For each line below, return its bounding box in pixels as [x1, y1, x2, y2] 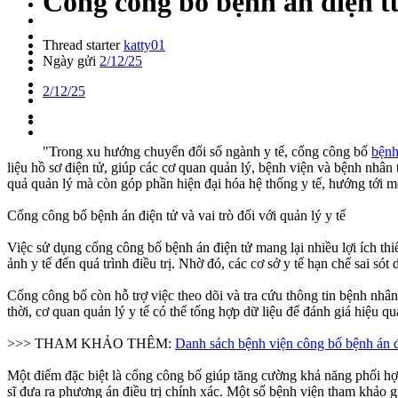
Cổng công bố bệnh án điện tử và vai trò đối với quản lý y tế [7, 208, 346, 224]
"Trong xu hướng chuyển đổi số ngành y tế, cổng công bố [43, 144, 371, 160]
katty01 [123, 37, 165, 53]
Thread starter [43, 37, 120, 53]
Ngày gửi [43, 53, 96, 69]
